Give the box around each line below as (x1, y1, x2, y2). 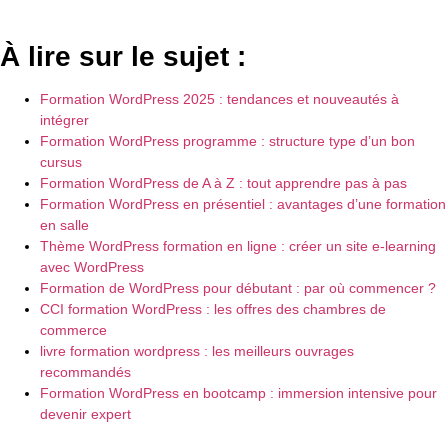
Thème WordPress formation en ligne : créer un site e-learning (40, 238, 436, 255)
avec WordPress (40, 259, 144, 276)
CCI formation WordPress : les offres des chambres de (40, 301, 386, 318)
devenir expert (40, 406, 131, 423)
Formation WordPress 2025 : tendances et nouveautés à (40, 91, 399, 108)
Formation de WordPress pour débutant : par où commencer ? (40, 280, 436, 297)
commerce (40, 322, 107, 339)
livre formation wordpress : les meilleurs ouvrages (40, 343, 354, 360)
